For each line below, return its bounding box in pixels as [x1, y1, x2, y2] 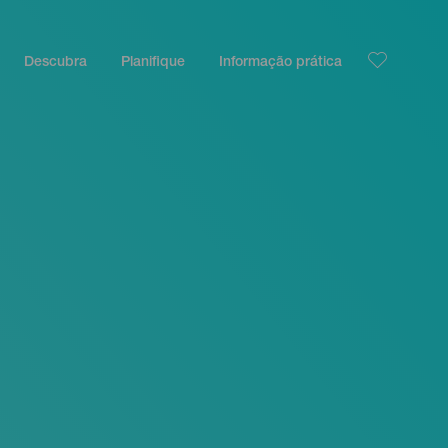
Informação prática [219, 56, 343, 70]
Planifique [121, 56, 186, 70]
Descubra [24, 56, 88, 70]
